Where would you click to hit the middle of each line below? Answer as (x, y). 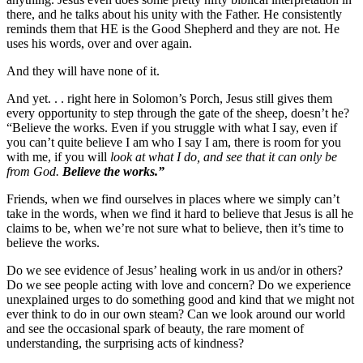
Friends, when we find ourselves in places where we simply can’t (173, 199)
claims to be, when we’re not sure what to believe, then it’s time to (175, 228)
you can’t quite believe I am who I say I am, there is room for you (174, 143)
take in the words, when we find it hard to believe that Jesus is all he (180, 214)
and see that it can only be (270, 157)
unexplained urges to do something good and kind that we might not (180, 300)
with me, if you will (58, 157)
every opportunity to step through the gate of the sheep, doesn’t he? (178, 113)
